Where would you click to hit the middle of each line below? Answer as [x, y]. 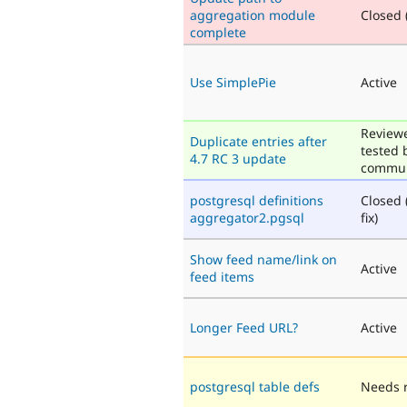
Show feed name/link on [263, 259]
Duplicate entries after [258, 141]
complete [218, 32]
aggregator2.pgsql [247, 217]
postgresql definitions [257, 200]
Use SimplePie [233, 82]
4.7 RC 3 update [238, 158]
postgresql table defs [255, 386]
